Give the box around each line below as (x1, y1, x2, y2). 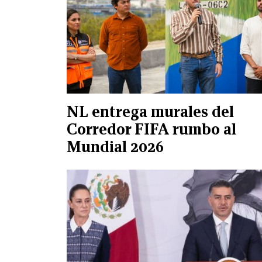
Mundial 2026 (67, 137, 164, 156)
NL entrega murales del (67, 102, 234, 121)
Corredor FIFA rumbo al (67, 119, 236, 139)
